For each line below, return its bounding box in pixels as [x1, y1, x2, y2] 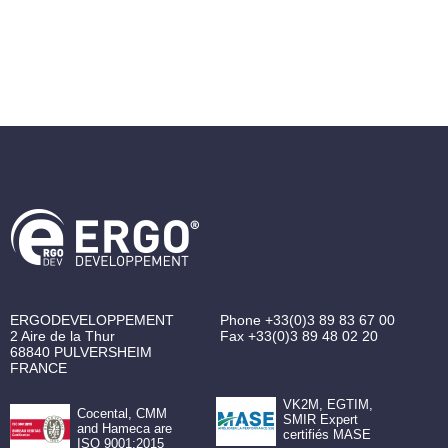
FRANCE [10, 360, 67, 376]
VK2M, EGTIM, [282, 397, 373, 412]
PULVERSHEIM [54, 344, 152, 360]
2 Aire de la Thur [10, 328, 115, 344]
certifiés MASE [282, 427, 371, 442]
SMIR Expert [282, 412, 358, 427]
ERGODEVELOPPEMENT [10, 312, 174, 328]
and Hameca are [76, 421, 172, 437]
